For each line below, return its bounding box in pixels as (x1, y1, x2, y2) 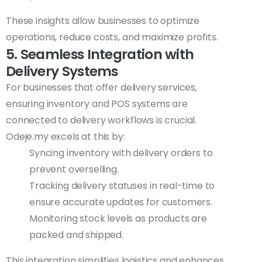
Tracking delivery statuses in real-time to (29, 179, 215, 193)
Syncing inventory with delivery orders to (29, 146, 213, 160)
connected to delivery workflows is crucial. (6, 113, 197, 127)
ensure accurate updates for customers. (29, 195, 212, 209)
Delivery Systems (6, 61, 118, 81)
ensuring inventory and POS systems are (6, 97, 188, 111)
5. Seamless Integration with (6, 44, 194, 64)
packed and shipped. (29, 228, 123, 242)
